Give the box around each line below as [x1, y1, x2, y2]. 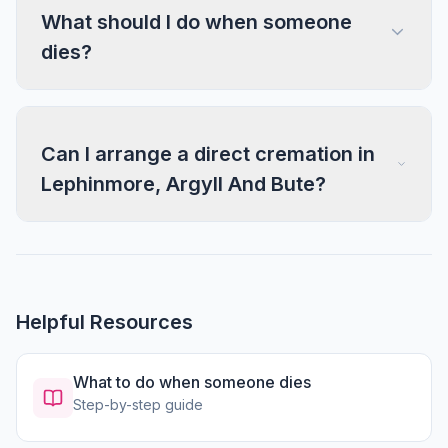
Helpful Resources [16, 310, 193, 334]
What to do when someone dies [73, 372, 311, 392]
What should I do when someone [41, 10, 352, 34]
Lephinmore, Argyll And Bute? [41, 172, 326, 196]
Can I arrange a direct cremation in [41, 142, 375, 166]
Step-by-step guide [73, 396, 203, 413]
